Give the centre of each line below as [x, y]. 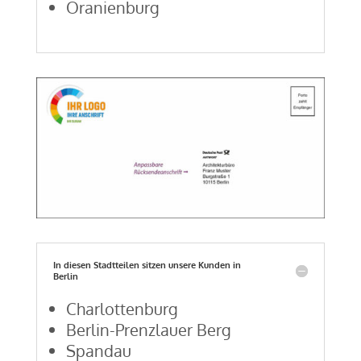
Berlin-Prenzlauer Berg [148, 329]
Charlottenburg [122, 308]
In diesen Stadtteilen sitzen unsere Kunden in [147, 265]
